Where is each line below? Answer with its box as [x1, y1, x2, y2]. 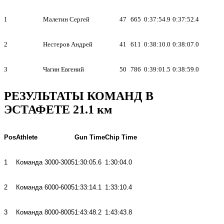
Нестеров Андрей [43, 40, 92, 48]
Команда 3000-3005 [16, 158, 74, 166]
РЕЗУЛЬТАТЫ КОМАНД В [4, 89, 153, 102]
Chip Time [105, 133, 137, 141]
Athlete [16, 133, 37, 141]
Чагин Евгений [43, 65, 84, 73]
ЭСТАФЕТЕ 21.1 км [4, 102, 115, 116]
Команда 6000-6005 [16, 183, 74, 191]
